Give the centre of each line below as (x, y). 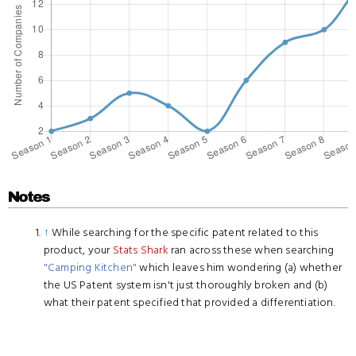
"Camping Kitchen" (90, 267)
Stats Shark (140, 250)
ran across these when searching (251, 250)
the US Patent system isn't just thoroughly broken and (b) (186, 285)
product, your (78, 250)
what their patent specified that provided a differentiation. (189, 302)
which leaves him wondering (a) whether (240, 267)
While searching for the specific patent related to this (185, 232)
